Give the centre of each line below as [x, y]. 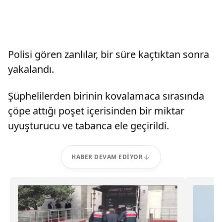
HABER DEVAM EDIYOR [107, 157]
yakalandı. [31, 69]
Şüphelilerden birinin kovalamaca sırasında [106, 96]
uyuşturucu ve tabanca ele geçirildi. [88, 126]
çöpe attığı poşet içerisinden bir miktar [96, 111]
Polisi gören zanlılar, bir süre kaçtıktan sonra [109, 54]
